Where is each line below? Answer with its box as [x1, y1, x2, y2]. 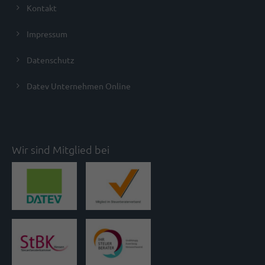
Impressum [27, 28, 67, 40]
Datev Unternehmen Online [27, 80, 131, 92]
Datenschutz [27, 54, 75, 66]
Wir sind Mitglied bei [12, 143, 109, 157]
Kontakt [27, 2, 57, 14]
